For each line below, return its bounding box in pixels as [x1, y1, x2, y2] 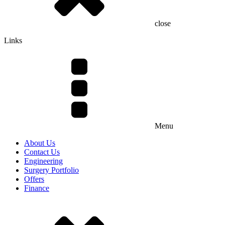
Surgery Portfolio [24, 166, 79, 175]
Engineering [24, 157, 63, 166]
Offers [24, 175, 44, 184]
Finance [24, 184, 49, 193]
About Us [24, 139, 55, 148]
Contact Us [24, 148, 60, 157]
